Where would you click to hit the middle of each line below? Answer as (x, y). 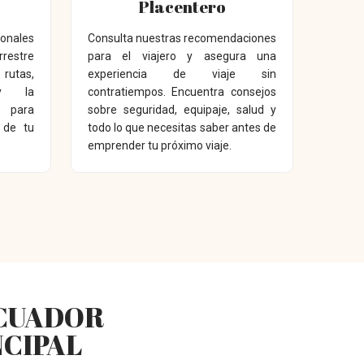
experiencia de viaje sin (182, 74)
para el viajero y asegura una (182, 56)
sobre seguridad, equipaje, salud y (182, 109)
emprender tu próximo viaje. (159, 145)
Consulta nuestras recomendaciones (182, 38)
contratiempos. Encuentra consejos (182, 91)
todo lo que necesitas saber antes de (182, 127)
